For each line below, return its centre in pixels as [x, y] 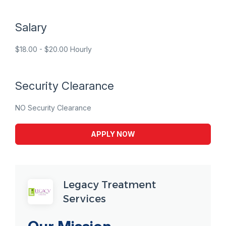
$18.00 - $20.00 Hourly [53, 49]
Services [84, 199]
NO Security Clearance [53, 108]
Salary [31, 27]
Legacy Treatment [109, 185]
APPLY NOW [113, 134]
